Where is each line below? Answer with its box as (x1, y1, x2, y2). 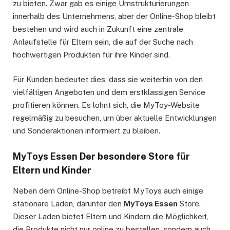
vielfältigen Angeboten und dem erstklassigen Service (13, 87, 205, 97)
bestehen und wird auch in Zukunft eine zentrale (13, 24, 183, 33)
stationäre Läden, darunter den (13, 199, 124, 208)
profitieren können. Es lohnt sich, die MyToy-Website (13, 100, 200, 109)
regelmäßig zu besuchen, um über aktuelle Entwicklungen (13, 113, 217, 122)
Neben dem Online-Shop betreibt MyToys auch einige (13, 186, 203, 195)
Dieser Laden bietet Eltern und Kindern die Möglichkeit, (13, 212, 208, 221)
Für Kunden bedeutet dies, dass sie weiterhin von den (13, 74, 203, 84)
